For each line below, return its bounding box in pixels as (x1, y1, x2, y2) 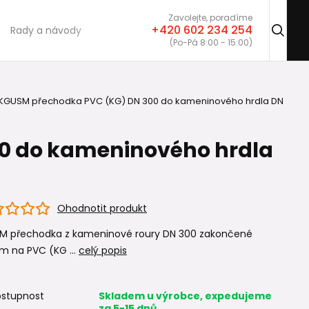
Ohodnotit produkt (57, 201, 147, 215)
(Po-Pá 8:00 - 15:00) (170, 37, 252, 48)
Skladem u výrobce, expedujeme (98, 289, 272, 303)
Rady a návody (10, 23, 81, 37)
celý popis (78, 243, 127, 257)
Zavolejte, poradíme (168, 12, 252, 23)
